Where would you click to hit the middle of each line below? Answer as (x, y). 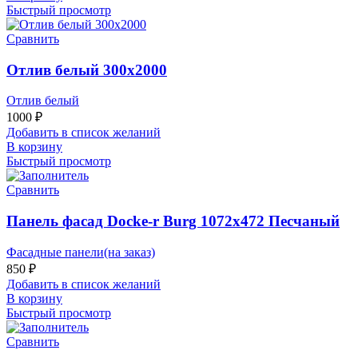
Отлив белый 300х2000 (87, 70)
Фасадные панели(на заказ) (81, 252)
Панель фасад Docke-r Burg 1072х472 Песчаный (173, 221)
